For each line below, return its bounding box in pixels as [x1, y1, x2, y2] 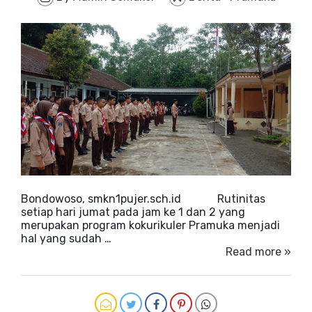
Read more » [226, 244, 291, 258]
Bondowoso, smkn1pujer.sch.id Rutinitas [21, 192, 265, 205]
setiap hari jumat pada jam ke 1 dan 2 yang [21, 205, 245, 219]
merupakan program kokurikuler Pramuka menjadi [21, 218, 280, 232]
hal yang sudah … [21, 231, 111, 245]
